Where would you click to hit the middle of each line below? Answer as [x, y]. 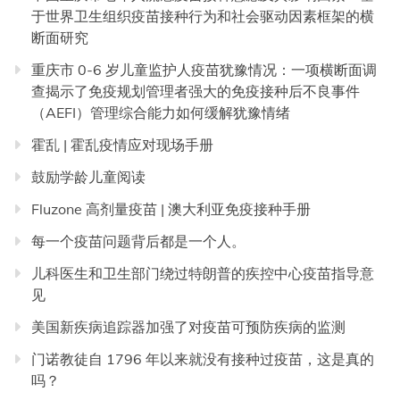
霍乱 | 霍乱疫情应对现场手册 [122, 145]
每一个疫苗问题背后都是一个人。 [138, 242]
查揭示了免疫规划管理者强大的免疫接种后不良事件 [196, 92]
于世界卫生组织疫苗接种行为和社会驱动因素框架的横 [203, 17]
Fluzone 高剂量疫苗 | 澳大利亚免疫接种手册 [171, 209]
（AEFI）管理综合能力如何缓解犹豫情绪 [161, 113]
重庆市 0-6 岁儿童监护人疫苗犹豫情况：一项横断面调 [204, 70]
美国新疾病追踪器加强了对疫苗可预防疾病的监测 [188, 327]
